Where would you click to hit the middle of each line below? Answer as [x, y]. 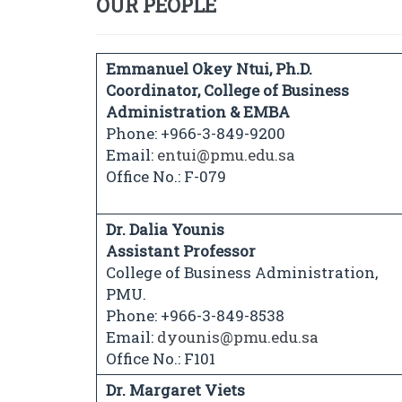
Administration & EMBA [198, 112]
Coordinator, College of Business [227, 91]
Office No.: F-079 [166, 177]
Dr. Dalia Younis [178, 230]
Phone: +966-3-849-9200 [196, 134]
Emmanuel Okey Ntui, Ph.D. [211, 69]
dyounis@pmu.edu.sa [238, 337]
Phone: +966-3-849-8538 [197, 316]
